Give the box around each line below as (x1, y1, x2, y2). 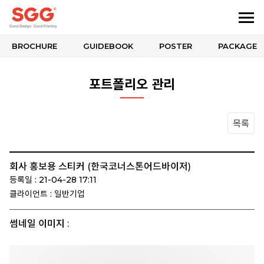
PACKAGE (218, 41, 257, 51)
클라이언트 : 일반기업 (9, 189, 85, 199)
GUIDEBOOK (83, 41, 133, 51)
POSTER (159, 41, 192, 51)
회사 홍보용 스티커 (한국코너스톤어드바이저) (9, 161, 191, 172)
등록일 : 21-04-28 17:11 (9, 174, 97, 185)
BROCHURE (12, 41, 57, 51)
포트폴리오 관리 (89, 77, 175, 93)
